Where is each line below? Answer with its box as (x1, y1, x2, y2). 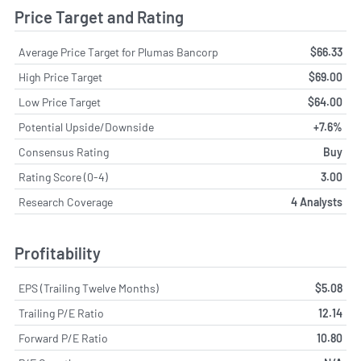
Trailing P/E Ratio (19, 305, 104, 320)
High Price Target (19, 70, 102, 85)
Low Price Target (19, 95, 101, 110)
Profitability (15, 243, 101, 263)
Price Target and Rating (15, 7, 184, 27)
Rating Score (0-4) (19, 170, 108, 185)
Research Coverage (19, 195, 113, 210)
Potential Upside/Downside (19, 120, 154, 135)
